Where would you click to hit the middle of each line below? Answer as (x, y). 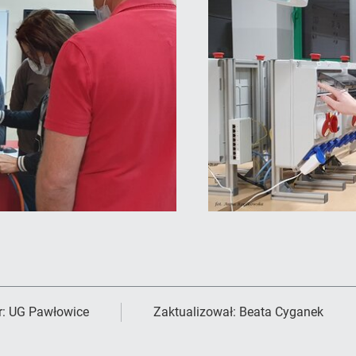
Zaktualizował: (196, 311)
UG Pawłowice (49, 311)
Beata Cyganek (281, 311)
